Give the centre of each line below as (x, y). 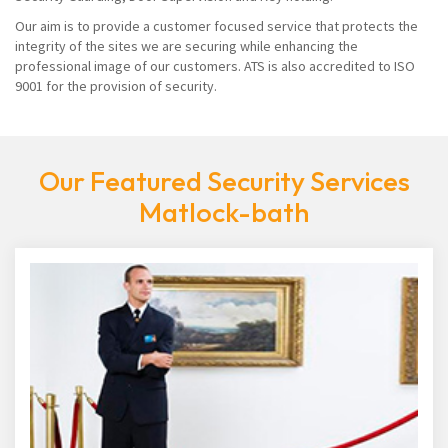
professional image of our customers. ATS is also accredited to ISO (215, 66)
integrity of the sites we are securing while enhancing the (186, 46)
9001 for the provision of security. (116, 86)
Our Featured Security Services (224, 181)
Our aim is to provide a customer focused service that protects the (216, 26)
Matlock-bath (224, 212)
